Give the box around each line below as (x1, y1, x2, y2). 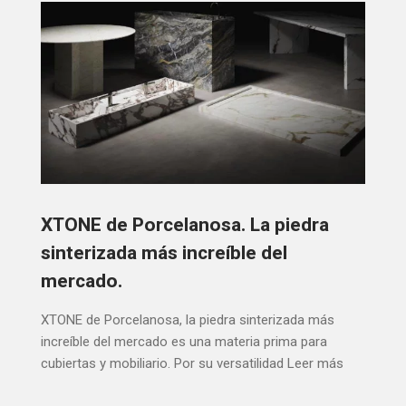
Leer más (287, 354, 343, 372)
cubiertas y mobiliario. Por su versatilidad (41, 354, 284, 372)
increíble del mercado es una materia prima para (41, 333, 327, 350)
